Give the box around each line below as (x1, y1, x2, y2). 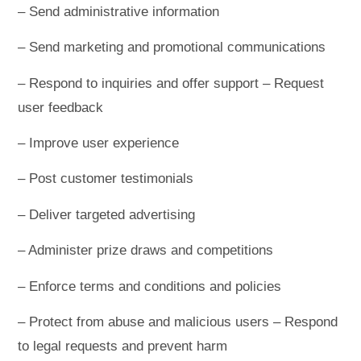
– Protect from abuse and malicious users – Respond (18, 313, 338, 330)
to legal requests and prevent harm (18, 338, 228, 354)
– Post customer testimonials (18, 171, 194, 187)
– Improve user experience (18, 135, 180, 151)
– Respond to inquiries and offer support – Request (18, 75, 325, 91)
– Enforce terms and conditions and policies (18, 278, 282, 294)
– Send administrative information (18, 3, 220, 19)
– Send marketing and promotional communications (18, 39, 326, 56)
